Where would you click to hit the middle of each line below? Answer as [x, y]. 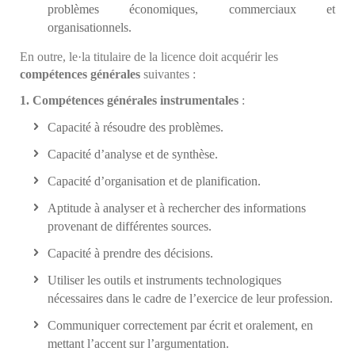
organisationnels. [90, 27]
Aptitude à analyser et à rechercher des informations [177, 208]
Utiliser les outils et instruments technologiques [164, 280]
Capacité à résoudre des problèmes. [136, 127]
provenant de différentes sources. [130, 226]
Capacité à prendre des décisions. [130, 253]
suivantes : [168, 74]
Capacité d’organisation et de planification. [154, 181]
